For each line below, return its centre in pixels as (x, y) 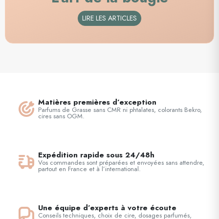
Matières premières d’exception (97, 102)
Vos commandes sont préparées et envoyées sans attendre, (121, 163)
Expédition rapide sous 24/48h (96, 155)
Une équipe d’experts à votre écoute (107, 208)
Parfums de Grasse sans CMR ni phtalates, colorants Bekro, (120, 110)
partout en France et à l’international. (89, 169)
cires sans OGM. (61, 116)
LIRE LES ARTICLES (109, 19)
